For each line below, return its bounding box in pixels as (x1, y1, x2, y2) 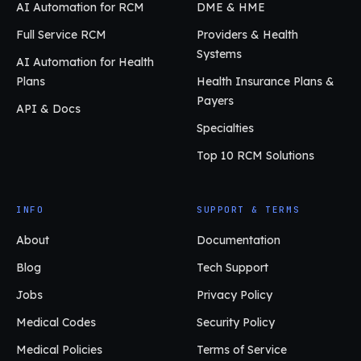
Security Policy (197, 314, 275, 330)
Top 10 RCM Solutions (197, 147, 314, 163)
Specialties (197, 120, 254, 135)
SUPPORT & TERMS (197, 203, 301, 215)
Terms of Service (197, 342, 287, 357)
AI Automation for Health (16, 54, 154, 69)
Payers (197, 93, 234, 108)
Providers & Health (197, 27, 298, 42)
